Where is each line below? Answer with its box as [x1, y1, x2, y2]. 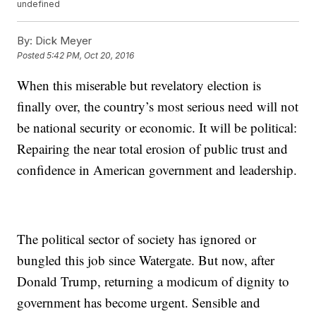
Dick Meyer [32, 34, 92, 48]
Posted [17, 50, 47, 61]
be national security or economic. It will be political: [17, 119, 298, 137]
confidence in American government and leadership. [17, 161, 298, 179]
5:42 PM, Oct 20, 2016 [47, 50, 135, 61]
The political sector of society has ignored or [17, 230, 257, 248]
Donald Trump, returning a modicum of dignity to [17, 272, 290, 291]
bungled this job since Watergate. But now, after [17, 251, 275, 269]
